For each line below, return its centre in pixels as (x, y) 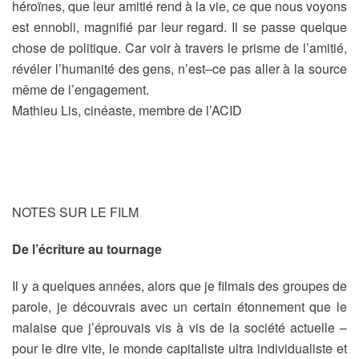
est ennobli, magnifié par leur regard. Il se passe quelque (179, 27)
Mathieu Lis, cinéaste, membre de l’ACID (127, 110)
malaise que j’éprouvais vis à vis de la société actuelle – (179, 327)
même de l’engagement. (81, 89)
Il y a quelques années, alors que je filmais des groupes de (179, 286)
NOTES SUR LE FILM (75, 212)
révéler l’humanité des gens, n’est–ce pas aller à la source (179, 69)
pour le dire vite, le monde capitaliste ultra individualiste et (179, 348)
